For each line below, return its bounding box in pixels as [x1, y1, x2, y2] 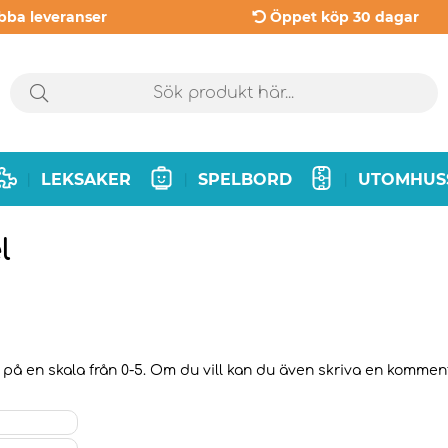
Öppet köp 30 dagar [269, 8, 419, 26]
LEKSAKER [41, 169, 132, 189]
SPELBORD [197, 169, 292, 189]
